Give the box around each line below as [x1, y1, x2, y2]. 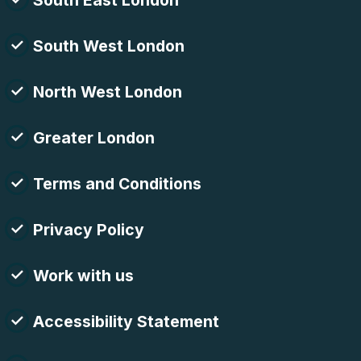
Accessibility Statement [33, 312, 219, 332]
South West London [33, 36, 185, 56]
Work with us [33, 266, 134, 286]
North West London [33, 82, 182, 102]
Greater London [33, 128, 155, 148]
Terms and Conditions [33, 174, 201, 194]
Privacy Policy [33, 220, 144, 240]
